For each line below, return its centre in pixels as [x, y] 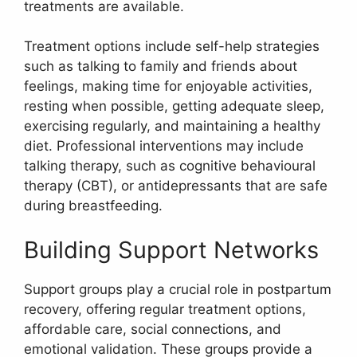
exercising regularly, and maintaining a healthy [172, 126]
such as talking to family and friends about [161, 67]
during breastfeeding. [93, 206]
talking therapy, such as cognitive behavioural [170, 166]
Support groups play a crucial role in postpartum [178, 289]
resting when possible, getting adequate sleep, [174, 106]
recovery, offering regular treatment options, [165, 309]
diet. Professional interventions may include [164, 146]
